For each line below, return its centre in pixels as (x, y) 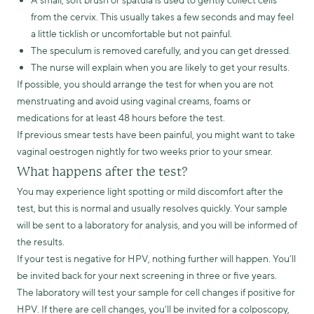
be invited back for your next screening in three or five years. (147, 276)
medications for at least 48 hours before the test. (121, 118)
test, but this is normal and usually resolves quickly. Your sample (152, 209)
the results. (41, 242)
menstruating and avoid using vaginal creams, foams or (134, 101)
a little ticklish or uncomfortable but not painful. (131, 34)
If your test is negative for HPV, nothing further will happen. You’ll (156, 259)
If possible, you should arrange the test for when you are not (145, 84)
